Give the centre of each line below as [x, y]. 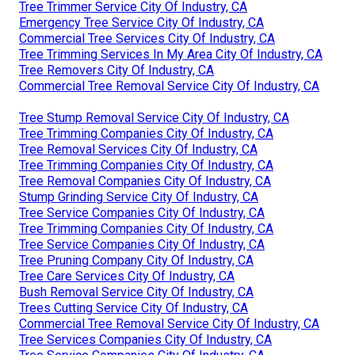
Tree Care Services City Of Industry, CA [127, 276]
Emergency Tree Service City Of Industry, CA [141, 22]
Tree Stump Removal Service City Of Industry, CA [154, 117]
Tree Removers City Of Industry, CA [116, 70]
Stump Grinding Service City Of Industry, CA [139, 197]
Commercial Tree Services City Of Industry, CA [147, 38]
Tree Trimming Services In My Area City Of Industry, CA [171, 54]
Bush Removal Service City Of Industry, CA [136, 292]
